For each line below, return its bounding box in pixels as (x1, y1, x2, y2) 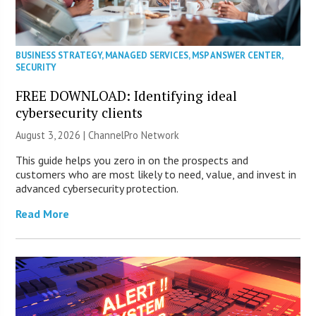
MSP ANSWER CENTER (192, 49, 282, 62)
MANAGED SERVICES (105, 49, 189, 62)
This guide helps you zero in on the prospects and (16, 153, 249, 168)
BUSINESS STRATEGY (16, 49, 102, 62)
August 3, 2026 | (16, 128, 89, 142)
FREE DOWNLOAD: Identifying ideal (16, 87, 238, 105)
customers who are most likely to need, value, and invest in (16, 167, 297, 182)
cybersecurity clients (16, 104, 143, 122)
